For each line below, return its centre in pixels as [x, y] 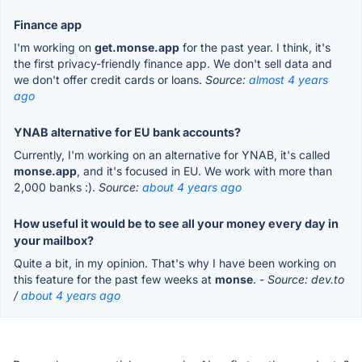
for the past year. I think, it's [255, 48]
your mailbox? [54, 241]
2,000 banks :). [56, 187]
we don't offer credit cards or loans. [109, 80]
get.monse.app [137, 48]
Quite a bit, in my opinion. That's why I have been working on [175, 263]
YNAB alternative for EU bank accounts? [127, 133]
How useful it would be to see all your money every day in [176, 224]
